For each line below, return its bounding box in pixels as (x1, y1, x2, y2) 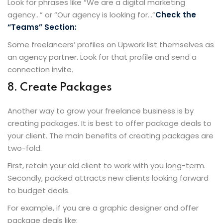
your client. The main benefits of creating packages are (7, 130, 214, 141)
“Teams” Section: (7, 21, 79, 32)
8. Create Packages (7, 82, 112, 93)
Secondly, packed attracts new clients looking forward (7, 172, 209, 183)
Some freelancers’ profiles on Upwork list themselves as (7, 39, 214, 50)
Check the (155, 9, 196, 20)
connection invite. (7, 64, 73, 75)
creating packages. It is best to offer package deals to (7, 117, 212, 128)
